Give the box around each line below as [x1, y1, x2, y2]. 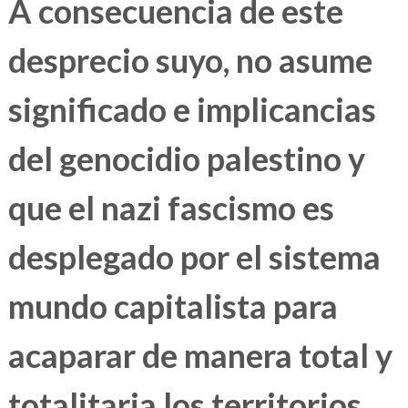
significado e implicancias [7, 89, 376, 130]
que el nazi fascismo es [7, 188, 334, 229]
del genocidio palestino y [7, 138, 365, 179]
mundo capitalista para [7, 286, 338, 327]
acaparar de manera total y [7, 335, 393, 376]
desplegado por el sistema [7, 237, 381, 278]
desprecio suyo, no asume [7, 40, 372, 81]
